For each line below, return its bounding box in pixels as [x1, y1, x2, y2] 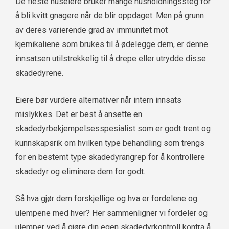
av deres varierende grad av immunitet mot [15, 25, 168, 35]
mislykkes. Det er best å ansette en [15, 109, 142, 120]
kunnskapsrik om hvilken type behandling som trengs [15, 138, 204, 148]
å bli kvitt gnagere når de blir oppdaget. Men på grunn [15, 11, 204, 21]
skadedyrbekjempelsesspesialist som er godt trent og [15, 124, 211, 134]
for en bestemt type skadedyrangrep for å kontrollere [15, 152, 205, 163]
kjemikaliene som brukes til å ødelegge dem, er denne [15, 39, 208, 50]
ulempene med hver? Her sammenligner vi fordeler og [15, 208, 208, 218]
